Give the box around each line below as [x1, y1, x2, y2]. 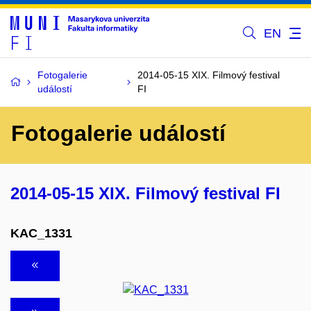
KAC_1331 [10, 226, 72, 240]
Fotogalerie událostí [11, 121, 226, 146]
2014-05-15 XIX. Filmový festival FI [10, 184, 280, 203]
